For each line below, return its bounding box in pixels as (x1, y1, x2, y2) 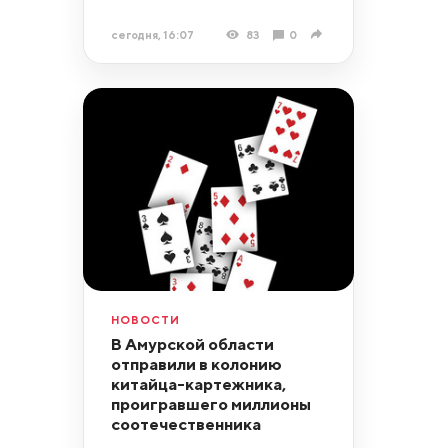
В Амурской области (110, 334, 274, 355)
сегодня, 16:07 (110, 27, 194, 41)
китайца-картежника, (110, 374, 286, 395)
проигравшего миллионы (110, 394, 311, 415)
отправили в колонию (110, 354, 282, 375)
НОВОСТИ (110, 312, 180, 326)
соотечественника (110, 414, 261, 435)
